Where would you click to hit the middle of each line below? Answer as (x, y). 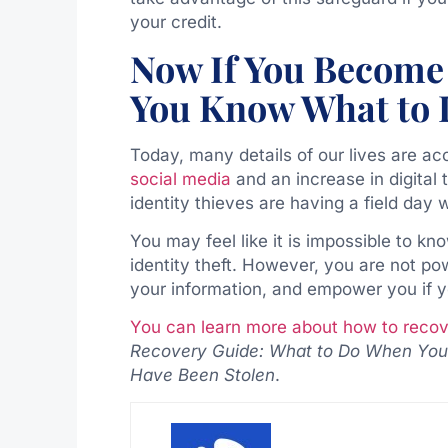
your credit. (178, 22)
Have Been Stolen (202, 375)
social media (180, 178)
